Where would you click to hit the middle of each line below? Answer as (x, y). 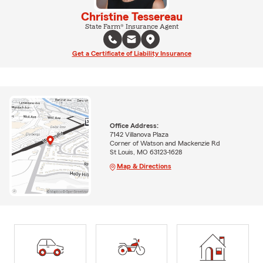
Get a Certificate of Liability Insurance (131, 53)
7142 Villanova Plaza (139, 134)
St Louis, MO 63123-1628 (146, 152)
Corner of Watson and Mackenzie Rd (165, 143)
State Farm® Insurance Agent (131, 26)
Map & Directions (144, 166)
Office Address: (134, 126)
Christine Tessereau (131, 17)
